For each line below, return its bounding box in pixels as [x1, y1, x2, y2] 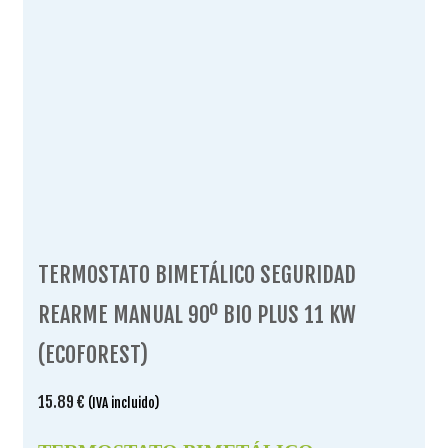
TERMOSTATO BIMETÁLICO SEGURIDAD [38, 260, 356, 288]
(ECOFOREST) [38, 340, 148, 368]
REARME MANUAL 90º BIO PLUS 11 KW [38, 300, 356, 328]
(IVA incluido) [88, 394, 159, 411]
